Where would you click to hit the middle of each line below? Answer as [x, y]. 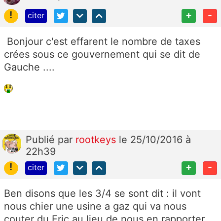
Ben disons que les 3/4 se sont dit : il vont [102, 194]
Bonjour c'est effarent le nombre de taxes [102, 41]
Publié [42, 139]
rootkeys [97, 139]
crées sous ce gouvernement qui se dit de [102, 54]
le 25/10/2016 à [155, 139]
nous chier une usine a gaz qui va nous [95, 206]
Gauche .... [29, 67]
